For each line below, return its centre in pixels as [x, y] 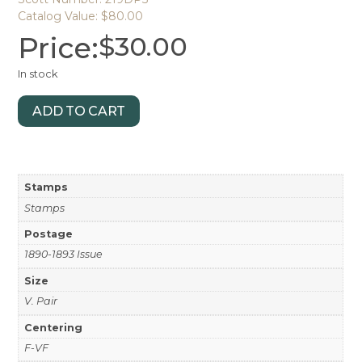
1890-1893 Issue [63, 255]
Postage [48, 234]
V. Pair [40, 301]
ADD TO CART [79, 111]
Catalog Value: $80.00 [81, 16]
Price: [59, 48]
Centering [53, 327]
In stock [38, 74]
